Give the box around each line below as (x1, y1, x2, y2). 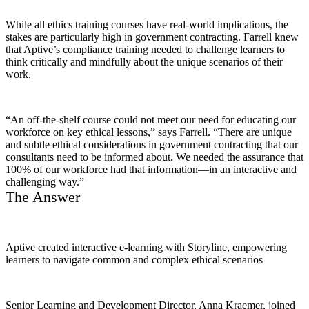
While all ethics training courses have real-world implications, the (6, 19, 288, 31)
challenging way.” (6, 176, 84, 188)
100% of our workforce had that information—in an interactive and (6, 163, 297, 176)
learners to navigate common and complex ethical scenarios (6, 253, 263, 266)
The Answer (6, 188, 80, 206)
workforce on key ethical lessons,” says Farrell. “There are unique (6, 126, 292, 139)
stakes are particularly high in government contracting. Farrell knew (6, 31, 299, 43)
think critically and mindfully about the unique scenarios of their (6, 56, 283, 68)
